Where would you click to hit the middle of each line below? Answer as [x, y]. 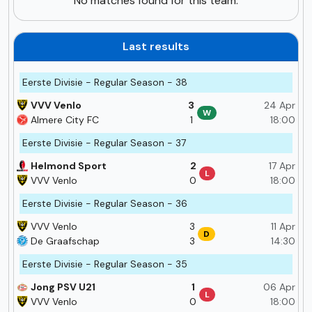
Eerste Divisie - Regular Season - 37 [104, 142]
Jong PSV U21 [63, 287]
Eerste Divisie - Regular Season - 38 [105, 82]
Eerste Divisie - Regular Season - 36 [105, 203]
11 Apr [283, 226]
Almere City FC [65, 119]
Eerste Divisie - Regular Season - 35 [105, 264]
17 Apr [282, 165]
